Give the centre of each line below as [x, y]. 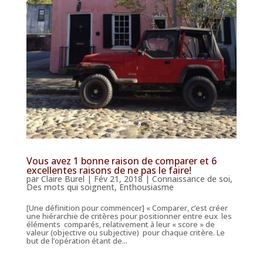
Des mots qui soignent [70, 187]
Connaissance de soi [191, 179]
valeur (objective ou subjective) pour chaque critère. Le [125, 232]
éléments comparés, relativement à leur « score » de [120, 224]
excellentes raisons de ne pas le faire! [109, 170]
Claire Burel [63, 179]
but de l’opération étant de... [77, 241]
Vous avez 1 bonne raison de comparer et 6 [121, 161]
